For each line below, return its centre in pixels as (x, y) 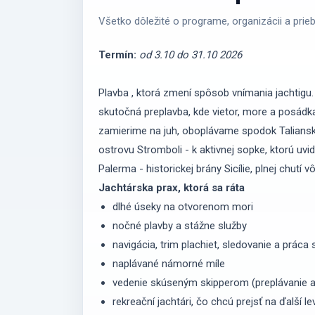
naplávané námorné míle (170, 263)
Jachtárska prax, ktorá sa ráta (173, 187)
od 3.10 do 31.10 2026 (192, 54)
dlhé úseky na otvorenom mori (184, 206)
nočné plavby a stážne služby (181, 225)
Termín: (118, 54)
